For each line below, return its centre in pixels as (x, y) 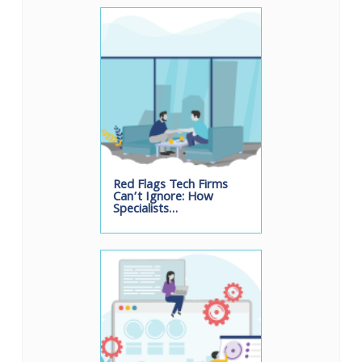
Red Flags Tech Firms (170, 186)
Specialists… (145, 210)
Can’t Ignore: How (163, 198)
